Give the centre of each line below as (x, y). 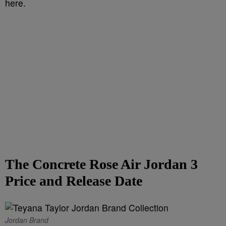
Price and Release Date (74, 181)
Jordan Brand (27, 220)
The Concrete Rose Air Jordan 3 (101, 164)
